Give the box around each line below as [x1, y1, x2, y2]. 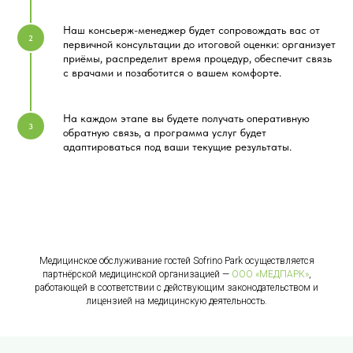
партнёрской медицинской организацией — [42, 269, 232, 281]
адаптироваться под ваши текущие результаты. [63, 140, 292, 154]
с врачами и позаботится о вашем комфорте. [63, 66, 281, 80]
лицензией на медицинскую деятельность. [86, 295, 267, 307]
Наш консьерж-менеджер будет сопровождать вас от [63, 24, 320, 37]
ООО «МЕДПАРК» [231, 269, 309, 281]
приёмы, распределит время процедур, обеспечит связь [63, 52, 332, 65]
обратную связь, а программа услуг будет [63, 126, 266, 139]
